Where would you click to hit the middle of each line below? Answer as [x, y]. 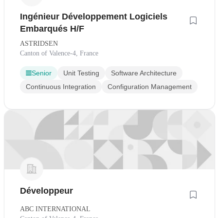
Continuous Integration [61, 87]
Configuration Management [150, 87]
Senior [42, 73]
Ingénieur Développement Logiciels [94, 17]
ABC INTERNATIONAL [55, 209]
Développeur [46, 191]
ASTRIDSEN [39, 44]
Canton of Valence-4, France [59, 54]
